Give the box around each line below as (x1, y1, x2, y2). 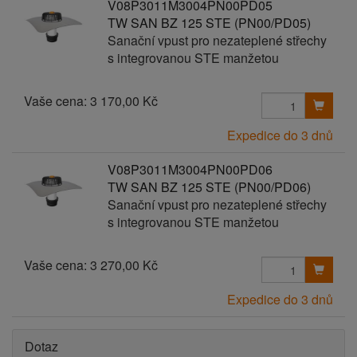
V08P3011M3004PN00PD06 (107, 160, 273, 178)
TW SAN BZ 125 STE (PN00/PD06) (107, 178, 311, 196)
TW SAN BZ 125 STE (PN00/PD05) (107, 14, 311, 32)
